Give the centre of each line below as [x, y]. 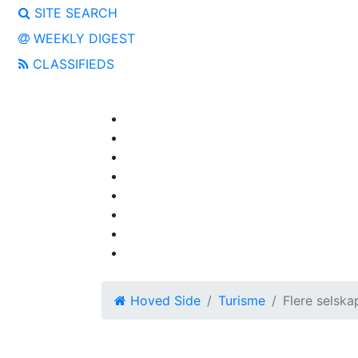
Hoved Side [163, 300]
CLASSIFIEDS [72, 64]
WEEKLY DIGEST [82, 38]
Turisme [242, 300]
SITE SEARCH [74, 13]
